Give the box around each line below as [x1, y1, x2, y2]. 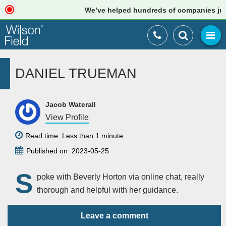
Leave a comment [80, 211, 148, 220]
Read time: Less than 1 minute [25, 132, 123, 140]
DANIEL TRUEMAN [15, 66, 137, 81]
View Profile [45, 113, 89, 122]
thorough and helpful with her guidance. [37, 186, 178, 194]
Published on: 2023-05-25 [26, 147, 109, 155]
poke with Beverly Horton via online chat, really [37, 173, 204, 181]
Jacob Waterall [45, 100, 96, 108]
